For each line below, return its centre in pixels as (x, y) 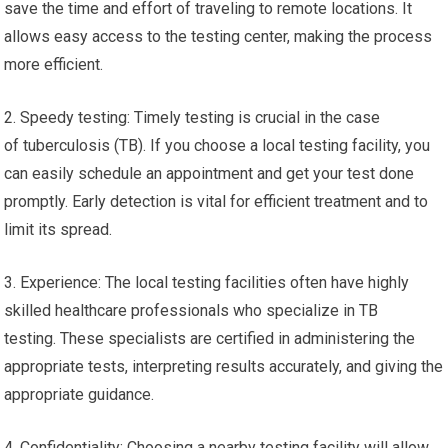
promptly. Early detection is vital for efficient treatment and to (216, 201)
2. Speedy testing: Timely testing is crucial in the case (192, 117)
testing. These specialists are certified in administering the (210, 338)
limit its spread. (58, 229)
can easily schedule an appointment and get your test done (209, 173)
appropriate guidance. (79, 394)
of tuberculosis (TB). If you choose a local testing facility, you (217, 145)
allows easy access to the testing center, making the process (218, 36)
